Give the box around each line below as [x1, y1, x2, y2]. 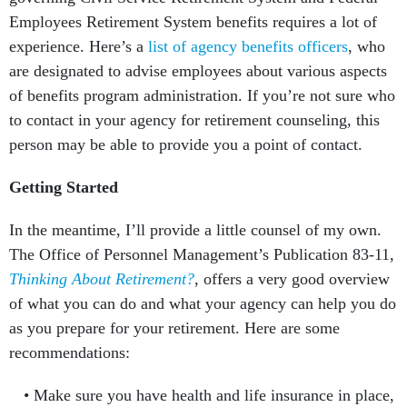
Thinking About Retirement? [9, 270, 194, 288]
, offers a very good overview [194, 270, 390, 288]
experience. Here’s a [9, 37, 148, 55]
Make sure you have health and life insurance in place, [33, 386, 394, 404]
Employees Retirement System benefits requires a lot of [9, 13, 377, 31]
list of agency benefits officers [148, 37, 348, 55]
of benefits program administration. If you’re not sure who [9, 86, 395, 104]
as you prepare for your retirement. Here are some [9, 319, 340, 337]
